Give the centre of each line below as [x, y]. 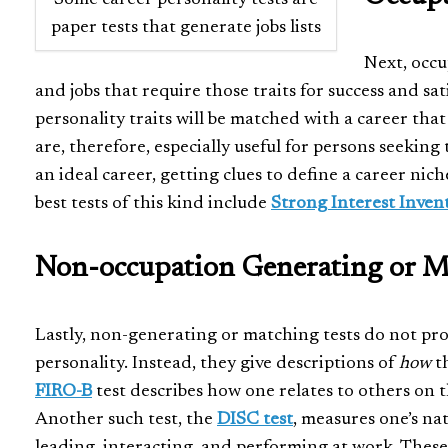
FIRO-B [63, 391]
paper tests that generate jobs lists [186, 27]
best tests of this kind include [153, 204]
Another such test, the [126, 419]
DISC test [255, 419]
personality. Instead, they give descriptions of [217, 363]
